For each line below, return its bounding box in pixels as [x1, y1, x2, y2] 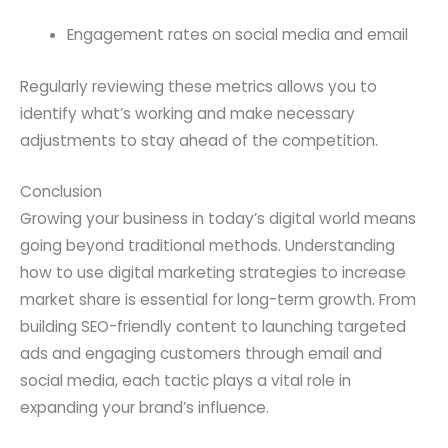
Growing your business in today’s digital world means [20, 208, 416, 230]
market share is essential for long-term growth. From [20, 289, 416, 311]
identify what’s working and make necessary [20, 102, 355, 124]
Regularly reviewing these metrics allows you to [20, 75, 377, 97]
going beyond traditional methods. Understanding [20, 235, 395, 257]
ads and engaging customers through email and [20, 343, 382, 365]
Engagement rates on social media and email [66, 23, 408, 45]
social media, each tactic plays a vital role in [20, 370, 351, 392]
